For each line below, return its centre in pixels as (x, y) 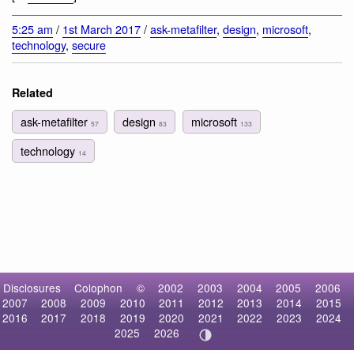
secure (89, 45)
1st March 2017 (102, 29)
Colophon (99, 288)
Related (32, 93)
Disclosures (32, 288)
